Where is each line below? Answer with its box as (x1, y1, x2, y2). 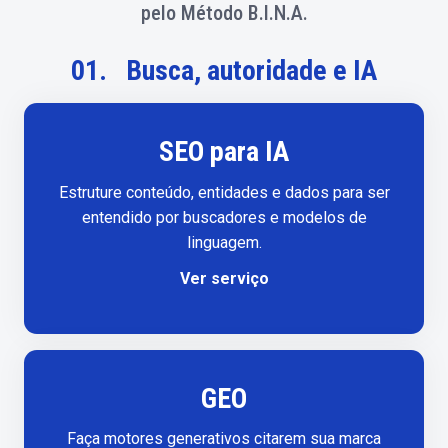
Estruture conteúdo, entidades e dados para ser (58, 182, 390, 202)
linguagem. (186, 232, 262, 252)
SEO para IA (159, 135, 289, 169)
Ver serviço (179, 268, 269, 288)
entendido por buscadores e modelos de (81, 207, 367, 227)
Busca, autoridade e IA (126, 54, 378, 88)
